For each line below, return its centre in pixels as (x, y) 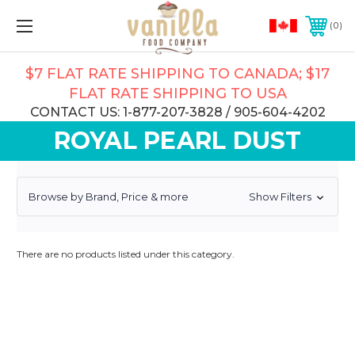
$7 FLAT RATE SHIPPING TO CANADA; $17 (177, 74)
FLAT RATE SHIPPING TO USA (177, 94)
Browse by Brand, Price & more (109, 196)
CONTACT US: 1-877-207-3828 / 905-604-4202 (177, 112)
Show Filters (281, 197)
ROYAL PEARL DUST (177, 141)
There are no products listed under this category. (126, 254)
